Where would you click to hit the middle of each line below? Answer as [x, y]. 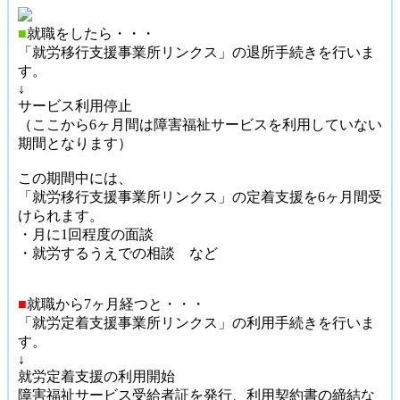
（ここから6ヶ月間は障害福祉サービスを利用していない [200, 124]
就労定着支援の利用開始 [96, 376]
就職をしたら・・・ [91, 33]
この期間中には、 [75, 178]
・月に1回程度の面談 [86, 234]
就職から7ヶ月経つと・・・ [116, 304]
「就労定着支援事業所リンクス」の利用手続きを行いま [196, 322]
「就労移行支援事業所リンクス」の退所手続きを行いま [196, 52]
